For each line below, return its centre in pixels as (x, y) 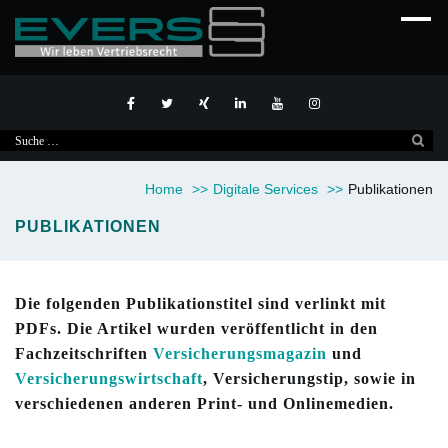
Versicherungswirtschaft (109, 378)
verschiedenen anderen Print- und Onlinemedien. (204, 403)
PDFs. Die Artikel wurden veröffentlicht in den (196, 328)
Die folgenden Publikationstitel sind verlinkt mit (200, 303)
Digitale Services (267, 188)
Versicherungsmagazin (240, 353)
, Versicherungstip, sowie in (309, 378)
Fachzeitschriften (84, 353)
